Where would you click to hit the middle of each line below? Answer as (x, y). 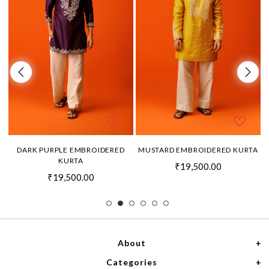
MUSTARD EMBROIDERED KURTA (198, 150)
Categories (131, 262)
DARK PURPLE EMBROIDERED (71, 150)
